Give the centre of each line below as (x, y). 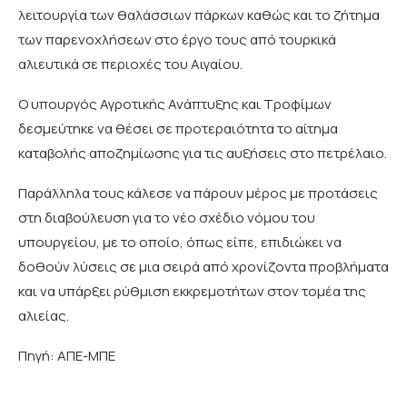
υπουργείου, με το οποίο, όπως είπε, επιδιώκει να (180, 242)
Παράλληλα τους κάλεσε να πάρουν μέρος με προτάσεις (198, 193)
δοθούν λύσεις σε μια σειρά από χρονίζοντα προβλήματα (203, 267)
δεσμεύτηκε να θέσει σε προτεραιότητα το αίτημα (178, 129)
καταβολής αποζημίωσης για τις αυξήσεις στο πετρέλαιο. (203, 153)
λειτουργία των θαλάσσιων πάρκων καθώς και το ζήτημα (199, 15)
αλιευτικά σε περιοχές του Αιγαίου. (130, 64)
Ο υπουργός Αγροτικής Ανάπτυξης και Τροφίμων (175, 104)
